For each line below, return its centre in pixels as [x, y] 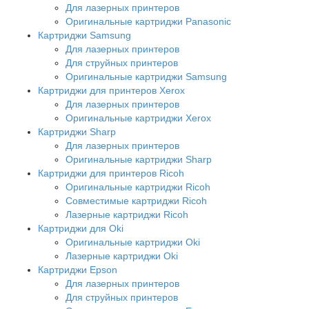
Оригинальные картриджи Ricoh [138, 187]
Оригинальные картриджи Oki [133, 242]
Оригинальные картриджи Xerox [138, 118]
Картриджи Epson [78, 269]
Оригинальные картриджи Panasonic [148, 21]
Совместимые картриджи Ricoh [136, 200]
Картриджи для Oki [81, 228]
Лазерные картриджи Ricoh [127, 214]
